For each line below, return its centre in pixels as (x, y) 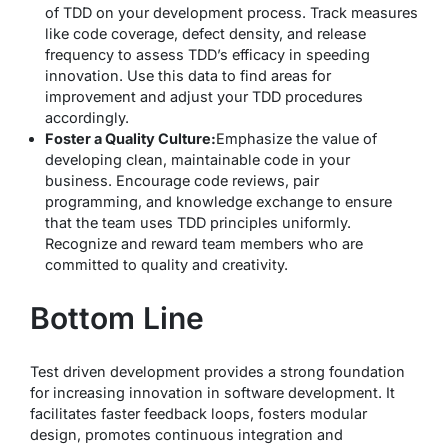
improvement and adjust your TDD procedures (204, 96)
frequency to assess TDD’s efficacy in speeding (207, 54)
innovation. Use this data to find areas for (188, 75)
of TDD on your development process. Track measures (231, 12)
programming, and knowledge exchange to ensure (218, 201)
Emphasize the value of (296, 138)
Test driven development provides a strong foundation (217, 371)
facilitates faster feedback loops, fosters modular (198, 413)
